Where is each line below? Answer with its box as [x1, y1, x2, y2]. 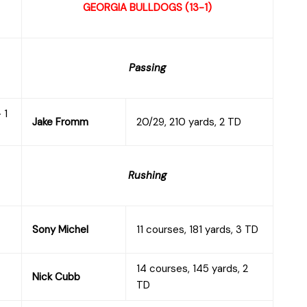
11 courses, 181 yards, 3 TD [136, 222, 258, 236]
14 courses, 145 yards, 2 [136, 261, 248, 275]
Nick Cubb [32, 269, 80, 284]
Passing [129, 60, 166, 75]
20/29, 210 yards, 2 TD [136, 114, 241, 129]
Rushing [128, 168, 167, 182]
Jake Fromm [32, 114, 88, 129]
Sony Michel [32, 222, 88, 236]
